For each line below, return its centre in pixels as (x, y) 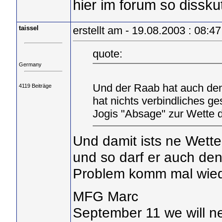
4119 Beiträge (35, 85)
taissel (28, 28)
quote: (107, 54)
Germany (30, 65)
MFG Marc (105, 196)
